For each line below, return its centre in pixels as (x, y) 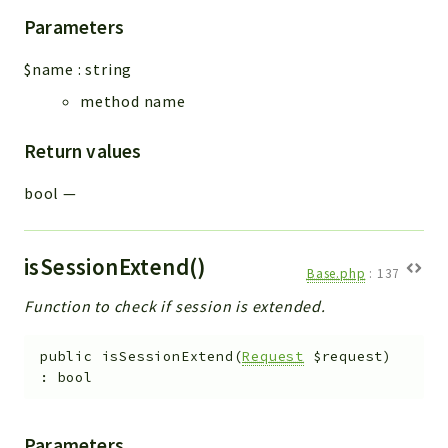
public (66, 356)
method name (133, 101)
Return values (83, 151)
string (109, 69)
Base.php (336, 274)
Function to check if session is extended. (175, 306)
